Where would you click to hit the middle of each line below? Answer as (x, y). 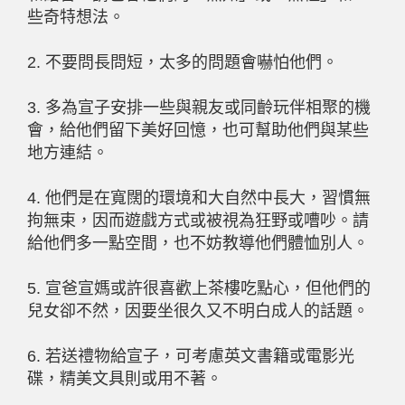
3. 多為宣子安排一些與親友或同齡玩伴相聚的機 (199, 108)
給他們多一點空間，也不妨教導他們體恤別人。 (198, 244)
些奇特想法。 (76, 18)
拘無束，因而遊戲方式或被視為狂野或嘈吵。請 (198, 221)
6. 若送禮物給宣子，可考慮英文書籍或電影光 (191, 357)
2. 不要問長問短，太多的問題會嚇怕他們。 (183, 63)
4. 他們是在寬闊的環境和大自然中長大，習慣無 (199, 198)
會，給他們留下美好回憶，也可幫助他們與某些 (198, 131)
